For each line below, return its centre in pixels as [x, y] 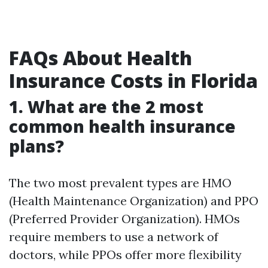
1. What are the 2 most [106, 106]
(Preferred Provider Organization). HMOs [124, 219]
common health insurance [122, 126]
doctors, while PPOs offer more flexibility [125, 255]
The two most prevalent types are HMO [120, 183]
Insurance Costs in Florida [133, 80]
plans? [36, 146]
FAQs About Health [100, 58]
